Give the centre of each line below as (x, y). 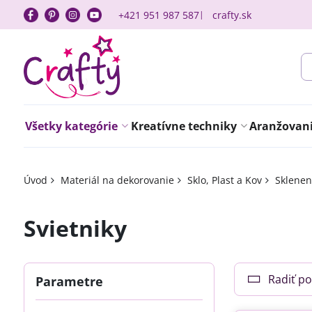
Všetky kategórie (71, 126)
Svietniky (75, 228)
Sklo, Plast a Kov (224, 180)
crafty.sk (232, 15)
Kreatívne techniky (184, 126)
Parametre (69, 281)
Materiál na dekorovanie (117, 180)
